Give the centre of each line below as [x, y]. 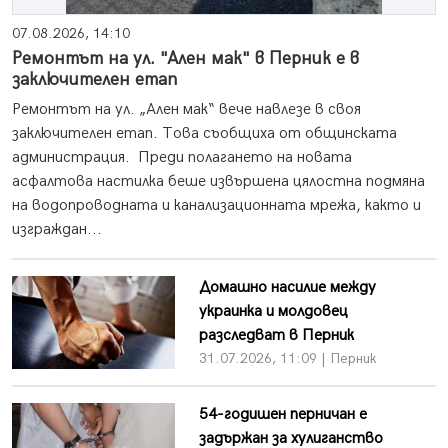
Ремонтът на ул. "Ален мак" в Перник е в [185, 59]
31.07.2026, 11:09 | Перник [287, 359]
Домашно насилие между [287, 288]
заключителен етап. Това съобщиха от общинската [204, 134]
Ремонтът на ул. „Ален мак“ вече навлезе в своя [186, 110]
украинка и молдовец [273, 312]
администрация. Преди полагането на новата [182, 158]
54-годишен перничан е [282, 415]
